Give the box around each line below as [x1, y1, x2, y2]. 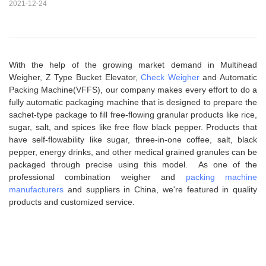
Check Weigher [141, 72, 199, 83]
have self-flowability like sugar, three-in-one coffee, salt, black [9, 135, 257, 145]
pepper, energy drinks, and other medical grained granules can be [9, 147, 257, 157]
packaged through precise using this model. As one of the [9, 160, 257, 170]
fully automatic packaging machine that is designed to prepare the [9, 97, 257, 107]
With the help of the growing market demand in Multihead [9, 60, 257, 70]
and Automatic [199, 72, 257, 83]
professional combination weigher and [9, 172, 186, 182]
